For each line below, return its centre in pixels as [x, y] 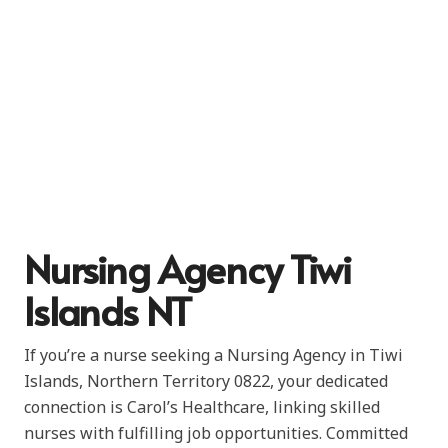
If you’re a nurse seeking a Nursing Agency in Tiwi [213, 354]
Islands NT [107, 310]
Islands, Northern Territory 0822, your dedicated [206, 380]
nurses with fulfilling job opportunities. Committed [216, 432]
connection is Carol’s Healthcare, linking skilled [202, 406]
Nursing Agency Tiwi [188, 268]
